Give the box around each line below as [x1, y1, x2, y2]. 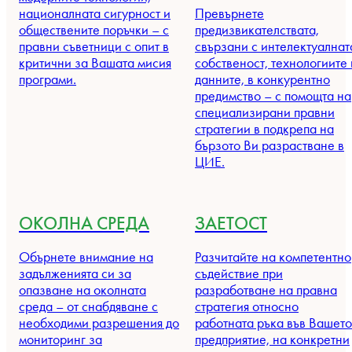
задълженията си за [19, 265, 131, 283]
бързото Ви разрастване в [195, 137, 344, 155]
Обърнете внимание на [19, 248, 153, 266]
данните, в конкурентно [195, 71, 330, 89]
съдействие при [195, 265, 283, 283]
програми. [19, 71, 76, 89]
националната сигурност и [19, 5, 170, 23]
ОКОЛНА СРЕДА [19, 212, 149, 234]
